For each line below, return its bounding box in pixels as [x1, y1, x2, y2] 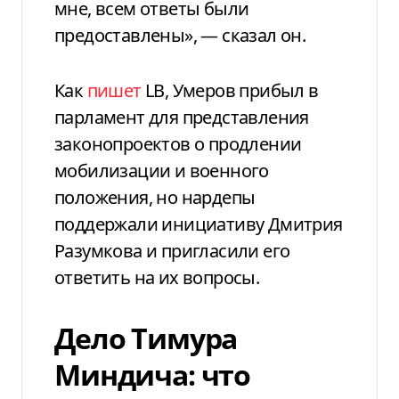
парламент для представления [54, 104, 309, 129]
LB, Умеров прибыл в [141, 77, 319, 102]
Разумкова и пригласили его [54, 238, 290, 263]
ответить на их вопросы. [54, 265, 260, 289]
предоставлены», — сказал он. [54, 22, 306, 47]
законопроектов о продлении [54, 131, 302, 156]
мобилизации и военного [54, 158, 269, 183]
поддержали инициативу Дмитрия [54, 211, 343, 236]
